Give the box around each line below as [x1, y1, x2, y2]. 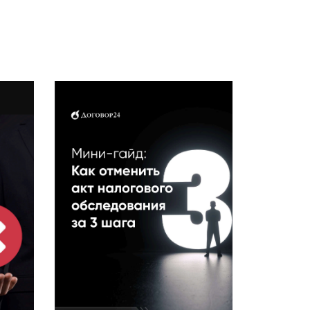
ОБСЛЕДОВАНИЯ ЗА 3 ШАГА [63, 51, 224, 65]
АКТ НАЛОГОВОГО [91, 33, 197, 47]
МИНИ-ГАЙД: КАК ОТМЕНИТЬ [60, 15, 227, 29]
